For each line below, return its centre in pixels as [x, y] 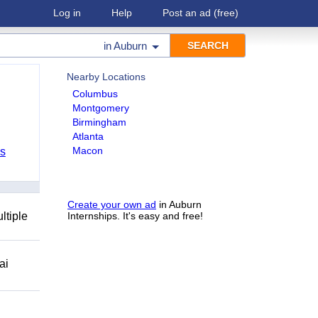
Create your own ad [112, 204]
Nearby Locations [106, 77]
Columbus [95, 94]
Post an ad [187, 13]
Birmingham [99, 122]
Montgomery [101, 108]
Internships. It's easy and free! [135, 216]
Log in [67, 13]
